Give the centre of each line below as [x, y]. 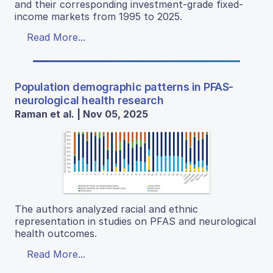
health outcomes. [56, 234]
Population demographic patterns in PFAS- [124, 87]
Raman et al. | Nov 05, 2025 [81, 114]
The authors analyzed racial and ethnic [106, 209]
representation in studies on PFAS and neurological [135, 222]
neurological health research [89, 101]
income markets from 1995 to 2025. [98, 17]
